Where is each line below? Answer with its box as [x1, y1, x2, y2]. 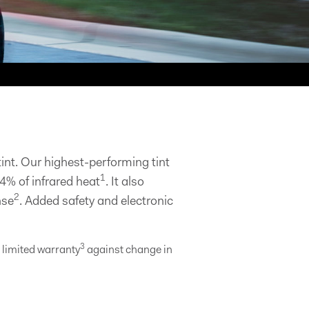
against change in [84, 245, 172, 256]
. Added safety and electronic [19, 196, 173, 208]
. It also [105, 177, 144, 189]
